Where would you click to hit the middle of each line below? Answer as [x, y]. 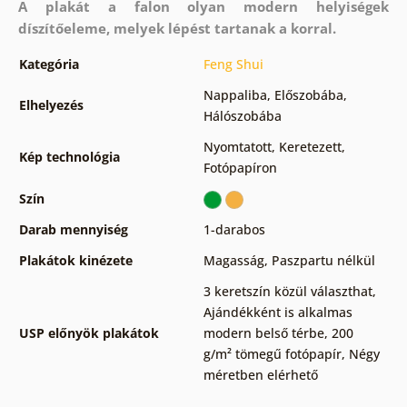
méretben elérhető [260, 374]
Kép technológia [69, 156]
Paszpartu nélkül [323, 260]
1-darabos [234, 229]
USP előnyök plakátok [89, 333]
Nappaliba [235, 94]
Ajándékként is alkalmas [278, 312]
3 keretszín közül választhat [288, 291]
